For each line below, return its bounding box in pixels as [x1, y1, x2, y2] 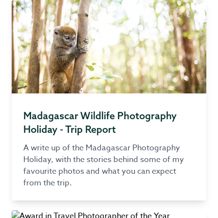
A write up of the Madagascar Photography [23, 142, 180, 154]
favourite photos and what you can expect [23, 165, 176, 177]
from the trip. [23, 177, 72, 189]
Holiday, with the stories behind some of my [23, 154, 184, 165]
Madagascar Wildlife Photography [23, 109, 177, 122]
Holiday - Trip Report [23, 123, 116, 135]
